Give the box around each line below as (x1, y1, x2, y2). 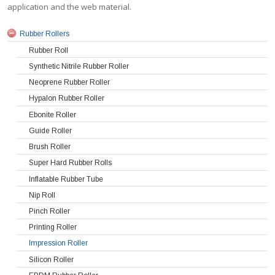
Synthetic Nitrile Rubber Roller (29, 61, 130, 71)
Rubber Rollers (20, 29, 70, 39)
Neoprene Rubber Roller (29, 77, 110, 87)
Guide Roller (29, 126, 72, 135)
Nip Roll (29, 190, 56, 199)
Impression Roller (29, 239, 88, 248)
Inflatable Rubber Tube (29, 174, 104, 184)
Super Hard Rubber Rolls (29, 158, 112, 168)
